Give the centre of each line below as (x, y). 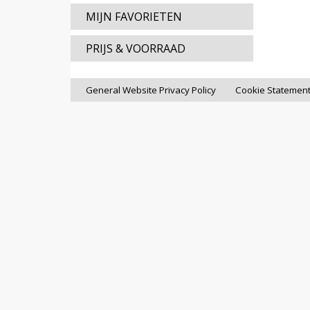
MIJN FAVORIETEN (134, 17)
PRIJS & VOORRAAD (136, 48)
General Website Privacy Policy (151, 90)
